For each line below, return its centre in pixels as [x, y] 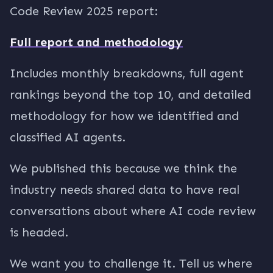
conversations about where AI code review [133, 211]
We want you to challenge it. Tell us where [131, 263]
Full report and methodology [96, 42]
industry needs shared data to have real [125, 190]
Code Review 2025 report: [84, 11]
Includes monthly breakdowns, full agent [127, 73]
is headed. [39, 232]
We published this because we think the [123, 168]
